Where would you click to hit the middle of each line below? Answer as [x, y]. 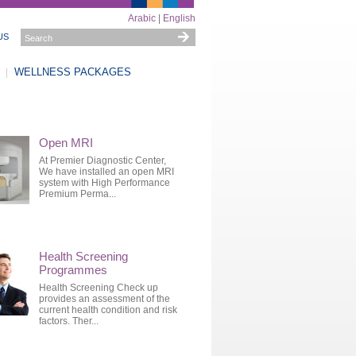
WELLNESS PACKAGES [73, 72]
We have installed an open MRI [106, 172]
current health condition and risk [108, 310]
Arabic [142, 18]
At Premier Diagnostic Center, [103, 161]
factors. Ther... [69, 321]
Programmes [73, 270]
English [179, 18]
